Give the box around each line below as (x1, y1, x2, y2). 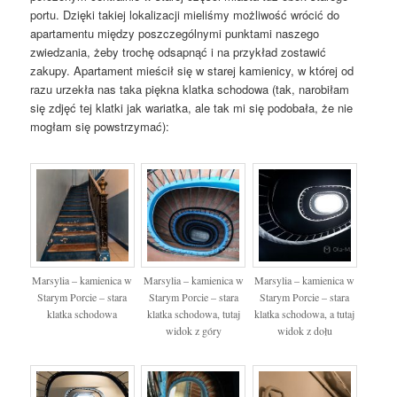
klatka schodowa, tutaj (146, 306, 240, 321)
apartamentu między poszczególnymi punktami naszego (30, 24, 320, 42)
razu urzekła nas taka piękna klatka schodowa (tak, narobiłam (30, 80, 350, 97)
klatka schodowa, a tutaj (254, 306, 355, 321)
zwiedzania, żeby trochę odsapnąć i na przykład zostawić (30, 43, 327, 60)
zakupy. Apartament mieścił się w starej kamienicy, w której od (30, 61, 354, 79)
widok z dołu (276, 323, 332, 338)
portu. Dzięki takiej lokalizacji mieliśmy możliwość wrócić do (30, 5, 340, 23)
